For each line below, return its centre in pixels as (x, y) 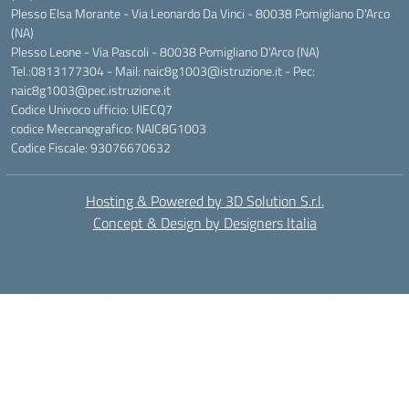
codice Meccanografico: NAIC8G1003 (109, 128)
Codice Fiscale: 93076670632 (91, 147)
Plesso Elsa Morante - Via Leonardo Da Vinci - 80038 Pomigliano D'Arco (200, 13)
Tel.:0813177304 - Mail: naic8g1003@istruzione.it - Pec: (163, 71)
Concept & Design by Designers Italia (204, 223)
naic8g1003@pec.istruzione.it (91, 90)
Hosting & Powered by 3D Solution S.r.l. (204, 201)
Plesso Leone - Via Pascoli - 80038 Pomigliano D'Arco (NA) (165, 52)
